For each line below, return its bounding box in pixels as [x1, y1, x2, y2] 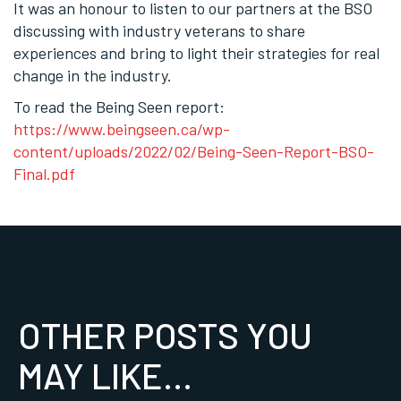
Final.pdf [13, 163, 75, 183]
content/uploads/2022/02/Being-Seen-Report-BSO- [13, 141, 374, 161]
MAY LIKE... [18, 353, 192, 397]
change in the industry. [13, 64, 175, 85]
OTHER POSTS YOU [18, 312, 312, 356]
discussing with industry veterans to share [13, 20, 305, 40]
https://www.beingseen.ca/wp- [13, 118, 230, 139]
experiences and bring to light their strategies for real [13, 42, 380, 63]
